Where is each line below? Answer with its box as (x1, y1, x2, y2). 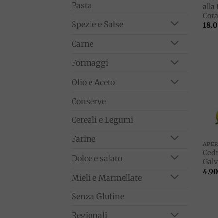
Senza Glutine (72, 191, 124, 201)
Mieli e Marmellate (72, 172, 142, 182)
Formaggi (72, 58, 108, 68)
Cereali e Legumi (72, 115, 133, 125)
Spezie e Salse (72, 19, 123, 29)
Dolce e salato (72, 153, 122, 163)
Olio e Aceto (72, 77, 115, 88)
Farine (72, 133, 95, 144)
